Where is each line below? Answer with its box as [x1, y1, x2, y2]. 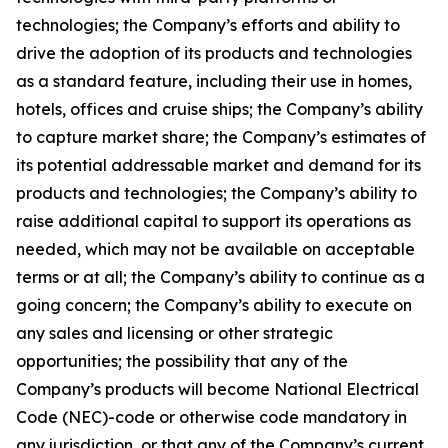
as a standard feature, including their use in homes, [16, 71, 412, 91]
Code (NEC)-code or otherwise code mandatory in [16, 407, 407, 427]
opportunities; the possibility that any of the [16, 351, 348, 371]
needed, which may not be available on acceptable [16, 239, 415, 259]
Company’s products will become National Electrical [16, 379, 419, 399]
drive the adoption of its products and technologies [16, 43, 412, 63]
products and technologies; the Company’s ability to [16, 183, 417, 203]
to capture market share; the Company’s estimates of [16, 127, 426, 147]
